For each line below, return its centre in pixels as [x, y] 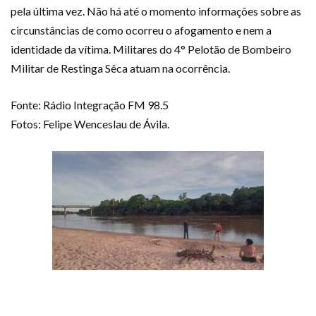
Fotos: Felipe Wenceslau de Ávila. [90, 123]
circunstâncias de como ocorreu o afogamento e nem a [141, 30]
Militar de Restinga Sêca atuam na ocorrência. [120, 68]
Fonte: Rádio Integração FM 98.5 [90, 104]
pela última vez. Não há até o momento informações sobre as [156, 11]
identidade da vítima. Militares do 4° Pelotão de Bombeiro [151, 49]
